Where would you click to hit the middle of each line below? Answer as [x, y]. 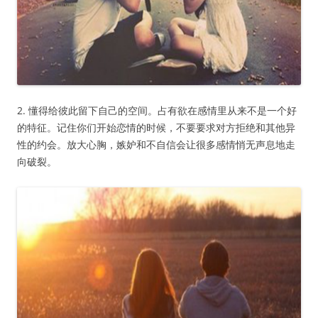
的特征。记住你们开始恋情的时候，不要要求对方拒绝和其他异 [156, 128]
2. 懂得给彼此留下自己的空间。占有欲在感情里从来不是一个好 [157, 111]
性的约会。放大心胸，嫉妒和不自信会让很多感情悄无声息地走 [156, 145]
